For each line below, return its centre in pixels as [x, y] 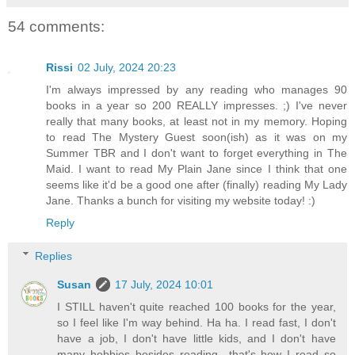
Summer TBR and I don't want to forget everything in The [197, 153]
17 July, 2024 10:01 [164, 284]
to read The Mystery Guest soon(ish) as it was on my [197, 137]
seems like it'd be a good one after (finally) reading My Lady [197, 185]
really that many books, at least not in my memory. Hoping [197, 122]
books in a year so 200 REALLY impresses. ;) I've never [197, 106]
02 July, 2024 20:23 [127, 68]
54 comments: [56, 26]
